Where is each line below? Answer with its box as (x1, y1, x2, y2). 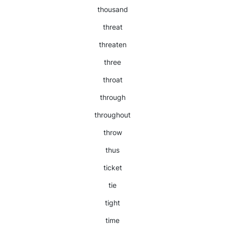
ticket (103, 163, 122, 172)
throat (102, 75, 123, 84)
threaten (98, 40, 127, 49)
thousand (97, 5, 128, 14)
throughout (94, 110, 131, 119)
